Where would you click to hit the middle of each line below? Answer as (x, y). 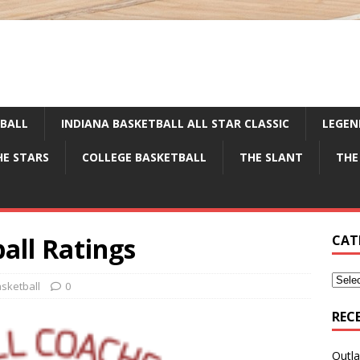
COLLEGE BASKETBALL (144, 157)
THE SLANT (271, 157)
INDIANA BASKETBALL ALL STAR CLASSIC (175, 123)
